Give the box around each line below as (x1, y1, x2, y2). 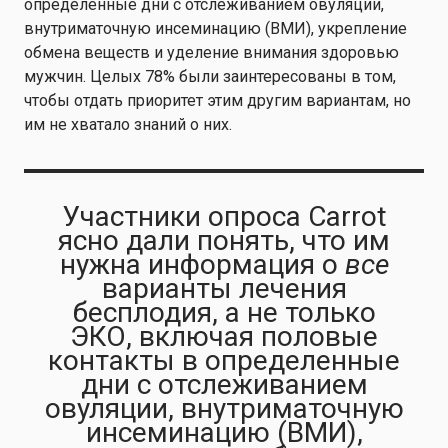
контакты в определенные (48, 344, 400, 377)
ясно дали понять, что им (58, 224, 390, 257)
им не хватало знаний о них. (24, 115, 232, 134)
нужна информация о (59, 248, 345, 281)
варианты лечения (101, 272, 347, 305)
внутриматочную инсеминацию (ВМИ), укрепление (24, 19, 407, 38)
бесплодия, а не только (72, 296, 376, 329)
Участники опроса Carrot (61, 200, 387, 233)
